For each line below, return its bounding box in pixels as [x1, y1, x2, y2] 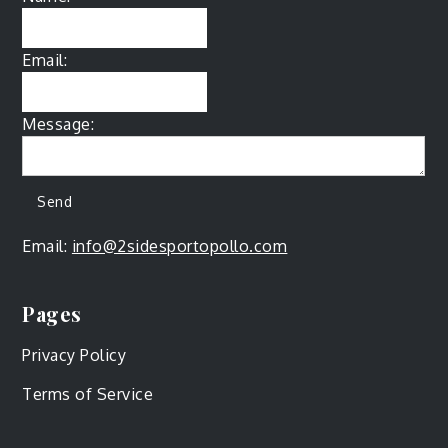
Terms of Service [22, 383, 154, 404]
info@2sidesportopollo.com [71, 236, 288, 257]
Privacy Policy [22, 344, 127, 365]
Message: [22, 113, 95, 134]
